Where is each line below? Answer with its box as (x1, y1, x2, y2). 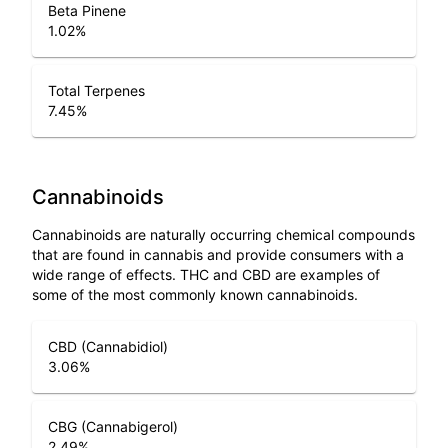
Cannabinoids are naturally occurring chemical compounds (32, 226, 415, 243)
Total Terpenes (48, 82, 145, 99)
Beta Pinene (48, 2, 126, 19)
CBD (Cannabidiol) (48, 338, 168, 355)
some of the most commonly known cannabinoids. (32, 286, 358, 303)
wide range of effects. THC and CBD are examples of (32, 266, 380, 283)
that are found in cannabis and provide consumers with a (32, 246, 404, 263)
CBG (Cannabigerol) (48, 418, 178, 435)
